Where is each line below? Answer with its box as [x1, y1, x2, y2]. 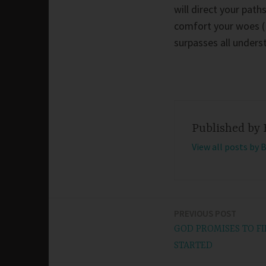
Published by [191, 121, 263, 135]
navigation [48, 237, 121, 255]
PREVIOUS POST [174, 207, 236, 219]
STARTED [174, 240, 213, 251]
